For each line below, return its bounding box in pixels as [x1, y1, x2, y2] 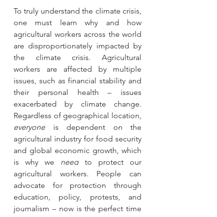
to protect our [78, 157, 141, 167]
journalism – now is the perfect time [14, 204, 141, 213]
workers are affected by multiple [14, 64, 141, 74]
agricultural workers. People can [14, 169, 141, 178]
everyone [14, 123, 45, 132]
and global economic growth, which [14, 146, 141, 155]
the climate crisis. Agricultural [14, 53, 141, 62]
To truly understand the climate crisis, [14, 6, 141, 15]
